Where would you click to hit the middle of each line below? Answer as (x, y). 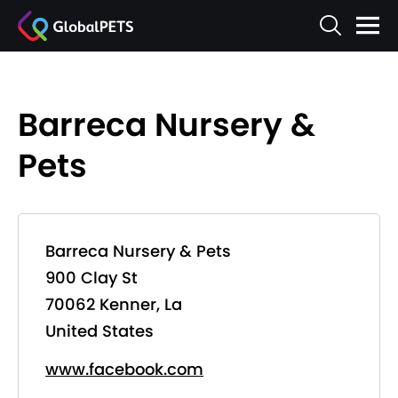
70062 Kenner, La (114, 304)
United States (99, 331)
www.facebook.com (124, 369)
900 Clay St (92, 278)
